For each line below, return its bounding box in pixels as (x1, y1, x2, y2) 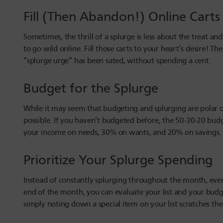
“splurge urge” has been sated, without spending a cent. (23, 56, 213, 66)
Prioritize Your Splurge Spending (23, 152, 216, 168)
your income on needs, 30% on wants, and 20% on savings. (23, 128, 222, 137)
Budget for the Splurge (23, 81, 165, 97)
